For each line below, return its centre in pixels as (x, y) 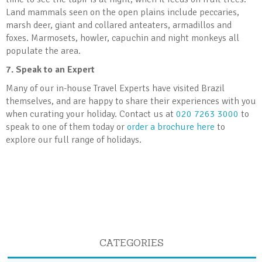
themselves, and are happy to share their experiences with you (131, 101)
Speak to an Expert (55, 69)
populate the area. (43, 51)
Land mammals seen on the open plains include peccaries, (123, 12)
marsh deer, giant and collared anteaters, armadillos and (119, 25)
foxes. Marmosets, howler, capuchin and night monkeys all (123, 38)
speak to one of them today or (66, 127)
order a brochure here (171, 127)
